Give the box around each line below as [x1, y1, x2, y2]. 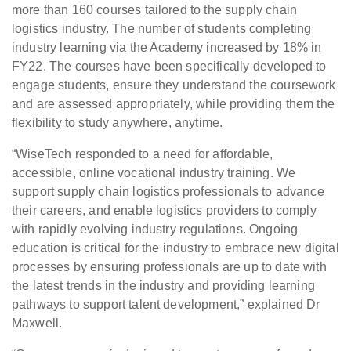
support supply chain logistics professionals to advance [12, 185, 324, 199]
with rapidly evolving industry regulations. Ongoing [12, 223, 299, 237]
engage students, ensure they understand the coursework [12, 78, 336, 92]
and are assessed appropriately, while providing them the [12, 97, 335, 111]
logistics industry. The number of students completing [12, 22, 312, 36]
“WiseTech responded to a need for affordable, [12, 147, 273, 161]
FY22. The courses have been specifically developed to [12, 60, 327, 74]
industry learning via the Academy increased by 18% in [12, 41, 322, 55]
